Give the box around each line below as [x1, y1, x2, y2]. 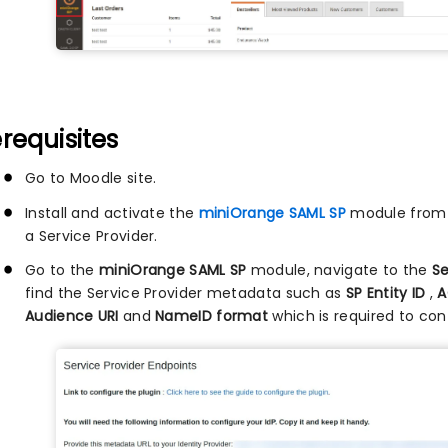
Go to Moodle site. [25, 168, 157, 189]
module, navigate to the [250, 259, 432, 280]
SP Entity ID [345, 282, 430, 303]
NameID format [155, 305, 269, 326]
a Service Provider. [25, 225, 158, 246]
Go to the [25, 259, 99, 280]
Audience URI [25, 305, 119, 326]
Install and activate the [25, 202, 199, 223]
